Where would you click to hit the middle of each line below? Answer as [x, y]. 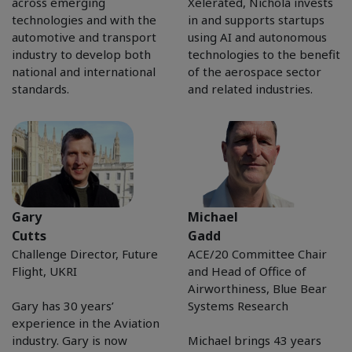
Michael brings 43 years [255, 340]
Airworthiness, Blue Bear [257, 288]
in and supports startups [256, 19]
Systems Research [238, 305]
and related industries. [250, 88]
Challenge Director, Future [85, 253]
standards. [40, 88]
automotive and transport [84, 37]
